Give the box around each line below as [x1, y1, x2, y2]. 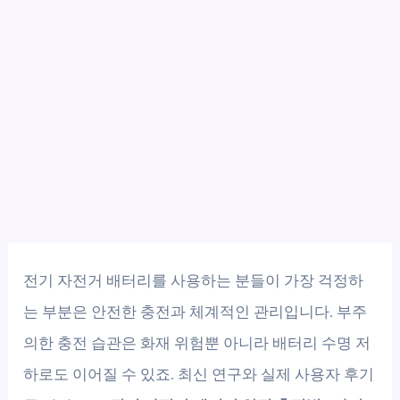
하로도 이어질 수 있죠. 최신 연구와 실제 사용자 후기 [23, 365, 375, 383]
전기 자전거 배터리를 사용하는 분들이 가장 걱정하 [23, 271, 364, 289]
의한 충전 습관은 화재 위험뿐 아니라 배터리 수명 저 [23, 334, 371, 352]
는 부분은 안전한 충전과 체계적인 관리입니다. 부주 [23, 303, 368, 321]
